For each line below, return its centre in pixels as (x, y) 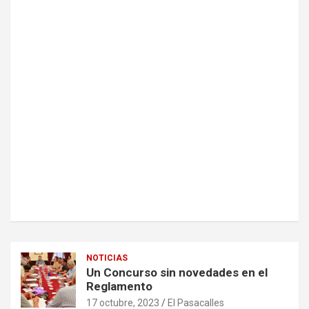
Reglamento (119, 287)
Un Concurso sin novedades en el (177, 273)
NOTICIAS (107, 258)
